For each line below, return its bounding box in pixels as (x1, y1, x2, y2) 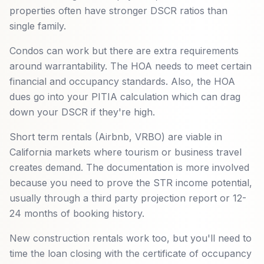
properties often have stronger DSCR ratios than (9, 5, 227, 16)
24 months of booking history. (9, 207, 144, 219)
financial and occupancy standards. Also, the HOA (9, 75, 235, 87)
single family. (9, 20, 66, 32)
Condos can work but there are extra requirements (9, 45, 239, 57)
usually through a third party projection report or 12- (9, 192, 246, 204)
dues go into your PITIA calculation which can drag (9, 91, 240, 103)
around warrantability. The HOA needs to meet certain (9, 60, 252, 72)
